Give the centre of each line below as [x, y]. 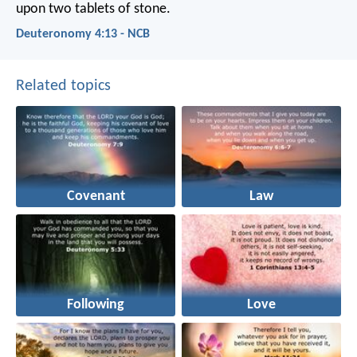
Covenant [96, 197]
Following [96, 305]
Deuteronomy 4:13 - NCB [83, 34]
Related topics [63, 86]
